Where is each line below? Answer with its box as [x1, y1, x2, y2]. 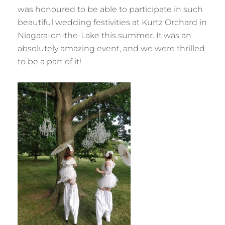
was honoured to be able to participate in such [18, 4, 203, 14]
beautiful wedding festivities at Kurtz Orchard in [18, 17, 207, 27]
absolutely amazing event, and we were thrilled [18, 43, 205, 53]
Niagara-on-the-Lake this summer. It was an [18, 30, 191, 40]
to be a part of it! [18, 56, 81, 66]
